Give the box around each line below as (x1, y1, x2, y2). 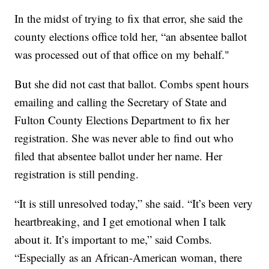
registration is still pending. (14, 166, 139, 182)
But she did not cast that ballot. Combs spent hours (14, 76, 249, 92)
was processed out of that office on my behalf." (14, 47, 230, 62)
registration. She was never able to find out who (14, 130, 234, 146)
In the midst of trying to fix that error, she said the (14, 11, 243, 26)
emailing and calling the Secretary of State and (14, 94, 228, 110)
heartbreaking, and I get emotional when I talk (14, 214, 227, 229)
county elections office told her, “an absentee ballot (14, 29, 247, 44)
